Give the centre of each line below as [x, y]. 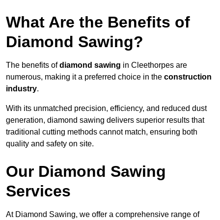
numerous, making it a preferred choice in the [85, 77]
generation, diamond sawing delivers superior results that [105, 120]
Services [38, 191]
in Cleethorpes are [154, 65]
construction [188, 77]
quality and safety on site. [50, 144]
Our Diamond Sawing [86, 172]
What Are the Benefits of [98, 22]
